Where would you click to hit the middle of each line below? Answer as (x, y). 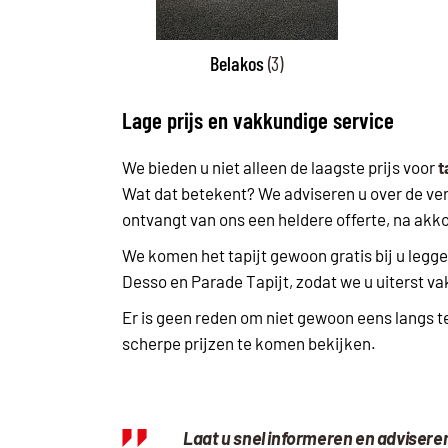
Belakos (239, 63)
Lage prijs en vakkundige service (258, 120)
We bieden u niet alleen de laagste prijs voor (280, 167)
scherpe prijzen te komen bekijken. (249, 343)
